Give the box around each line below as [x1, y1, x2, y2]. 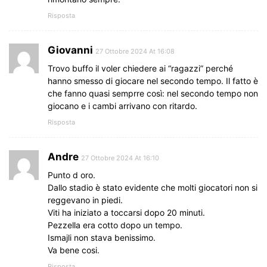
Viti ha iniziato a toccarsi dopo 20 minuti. [48, 207, 205, 218]
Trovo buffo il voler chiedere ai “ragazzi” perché [48, 63, 233, 73]
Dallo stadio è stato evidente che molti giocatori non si [48, 182, 257, 193]
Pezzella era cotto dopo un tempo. [48, 219, 182, 230]
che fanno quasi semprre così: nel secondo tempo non [48, 88, 258, 98]
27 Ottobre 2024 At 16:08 [95, 46, 175, 55]
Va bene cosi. [48, 244, 100, 255]
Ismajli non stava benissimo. [48, 232, 156, 243]
